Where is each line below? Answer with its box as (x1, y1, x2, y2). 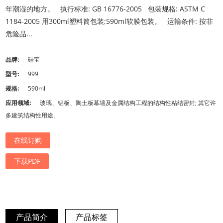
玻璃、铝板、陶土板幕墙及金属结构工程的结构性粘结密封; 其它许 (40, 99, 217, 108)
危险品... (5, 29, 33, 39)
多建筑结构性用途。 (5, 111, 60, 120)
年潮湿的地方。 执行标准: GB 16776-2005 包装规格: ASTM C (5, 4, 206, 14)
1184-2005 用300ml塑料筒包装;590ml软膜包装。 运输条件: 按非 (5, 16, 214, 26)
